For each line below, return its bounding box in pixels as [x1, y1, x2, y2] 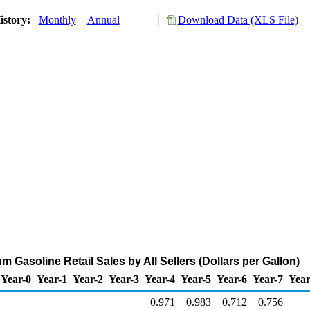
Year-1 [37, 273, 67, 285]
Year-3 [109, 273, 139, 285]
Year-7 [253, 273, 283, 285]
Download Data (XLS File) [177, 14, 298, 26]
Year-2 [73, 273, 103, 285]
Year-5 [181, 273, 211, 285]
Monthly [38, 14, 76, 26]
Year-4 [145, 273, 175, 285]
